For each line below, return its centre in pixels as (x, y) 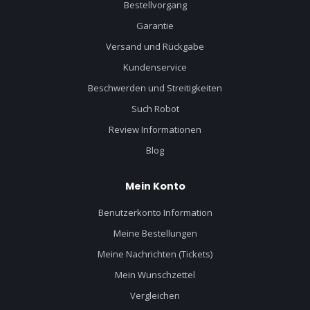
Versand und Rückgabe (155, 46)
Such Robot (155, 108)
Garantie (155, 25)
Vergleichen (155, 295)
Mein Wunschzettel (155, 274)
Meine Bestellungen (155, 233)
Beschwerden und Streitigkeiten (155, 88)
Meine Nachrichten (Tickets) (155, 254)
